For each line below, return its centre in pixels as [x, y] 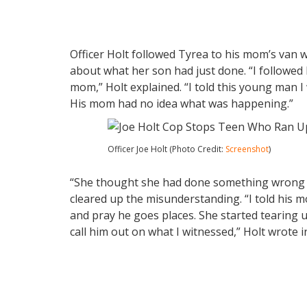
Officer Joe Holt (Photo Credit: [167, 149]
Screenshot [247, 149]
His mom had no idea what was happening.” [182, 103]
